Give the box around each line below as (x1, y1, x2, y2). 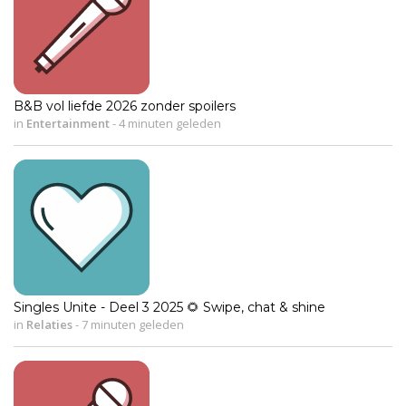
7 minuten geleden (79, 315, 184, 333)
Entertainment (26, 114, 110, 131)
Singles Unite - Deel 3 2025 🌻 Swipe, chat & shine (14, 298, 325, 315)
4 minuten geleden (116, 114, 221, 131)
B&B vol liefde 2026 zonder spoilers (14, 97, 236, 114)
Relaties (26, 315, 72, 333)
